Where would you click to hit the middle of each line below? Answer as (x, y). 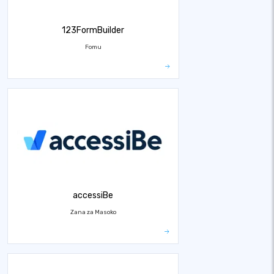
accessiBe (93, 195)
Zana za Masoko (93, 212)
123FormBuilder (93, 30)
